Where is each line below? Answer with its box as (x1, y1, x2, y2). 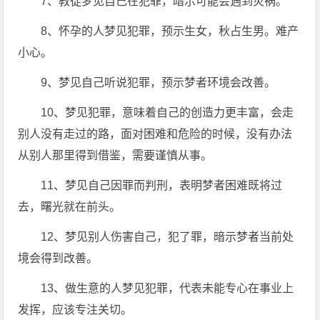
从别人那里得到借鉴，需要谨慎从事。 (18, 149, 213, 161)
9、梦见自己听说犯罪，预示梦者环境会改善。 (41, 76, 276, 89)
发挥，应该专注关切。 (18, 304, 133, 316)
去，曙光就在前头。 (18, 201, 121, 213)
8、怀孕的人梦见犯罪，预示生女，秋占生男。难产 (41, 25, 299, 37)
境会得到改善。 (18, 252, 99, 264)
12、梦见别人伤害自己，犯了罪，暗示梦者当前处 (41, 231, 294, 243)
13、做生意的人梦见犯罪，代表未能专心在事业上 (41, 282, 294, 294)
